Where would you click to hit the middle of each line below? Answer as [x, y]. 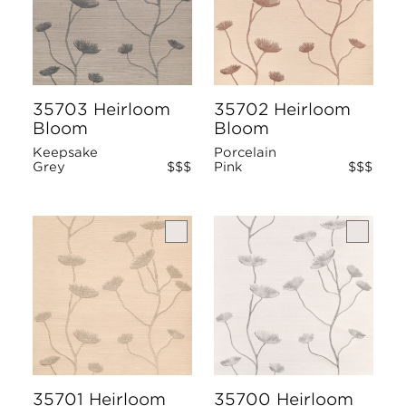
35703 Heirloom [101, 109]
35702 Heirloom [282, 109]
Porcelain [245, 152]
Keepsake [65, 152]
